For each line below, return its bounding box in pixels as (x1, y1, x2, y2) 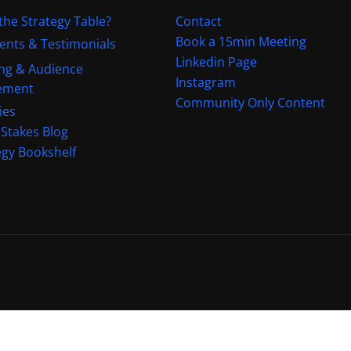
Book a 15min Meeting (175, 32, 306, 50)
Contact (175, 12, 222, 30)
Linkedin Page (175, 52, 257, 71)
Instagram (175, 73, 236, 91)
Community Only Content (175, 93, 325, 111)
